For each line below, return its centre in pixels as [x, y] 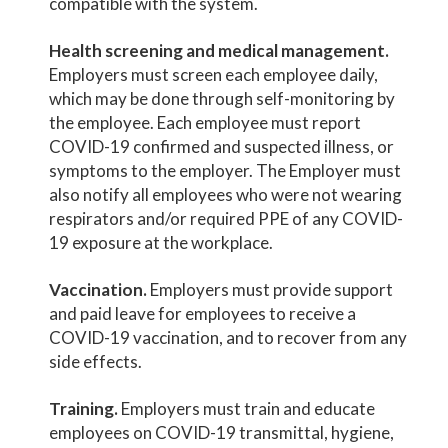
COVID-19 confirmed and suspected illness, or [222, 146]
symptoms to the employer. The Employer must [225, 170]
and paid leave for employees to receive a [203, 313]
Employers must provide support [270, 289]
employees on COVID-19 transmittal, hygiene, [222, 432]
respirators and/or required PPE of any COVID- [226, 218]
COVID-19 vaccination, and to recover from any [228, 337]
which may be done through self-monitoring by [222, 98]
